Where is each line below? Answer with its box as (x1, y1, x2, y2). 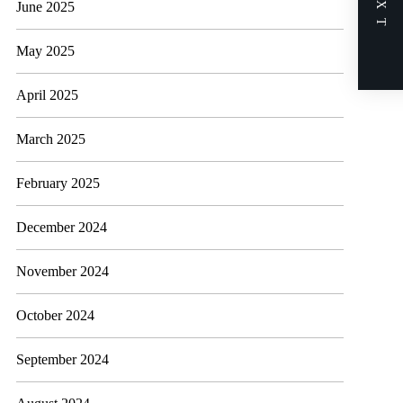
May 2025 (16, 43, 76, 58)
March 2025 (16, 131, 86, 147)
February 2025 (16, 175, 101, 191)
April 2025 (16, 87, 79, 103)
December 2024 (16, 219, 108, 235)
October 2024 (16, 308, 95, 323)
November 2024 (16, 264, 110, 279)
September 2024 (16, 352, 110, 367)
